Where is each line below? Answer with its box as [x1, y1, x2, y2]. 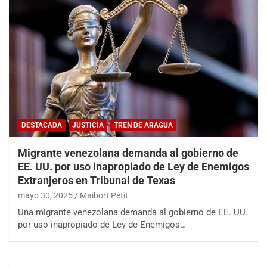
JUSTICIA [72, 120, 104, 129]
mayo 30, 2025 [18, 190, 73, 200]
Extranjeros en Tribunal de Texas [18, 173, 175, 187]
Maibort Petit [80, 190, 128, 200]
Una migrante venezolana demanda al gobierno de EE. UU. [18, 206, 248, 218]
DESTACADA [21, 120, 62, 129]
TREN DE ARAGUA [114, 120, 173, 129]
